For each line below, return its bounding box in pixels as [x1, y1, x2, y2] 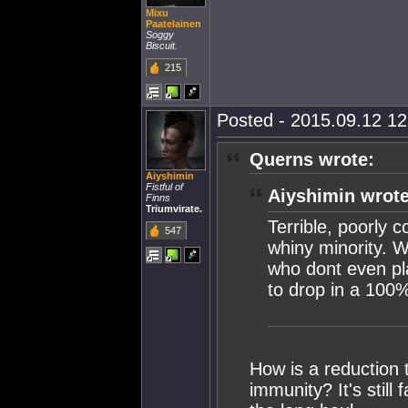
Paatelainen [146, 18, 201, 29]
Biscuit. [146, 40, 178, 51]
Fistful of [146, 181, 183, 192]
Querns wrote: [250, 149, 374, 169]
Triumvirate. [146, 203, 202, 214]
